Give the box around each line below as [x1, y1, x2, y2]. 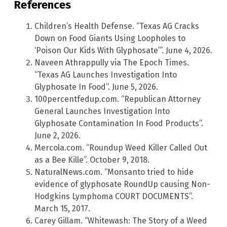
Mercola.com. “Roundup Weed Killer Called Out [34, 143, 207, 153]
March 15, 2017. [34, 204, 90, 214]
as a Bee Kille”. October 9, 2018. [34, 155, 149, 165]
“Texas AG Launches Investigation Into [34, 70, 177, 80]
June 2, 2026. [34, 131, 81, 141]
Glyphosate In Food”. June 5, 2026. [34, 82, 158, 92]
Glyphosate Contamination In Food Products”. [34, 119, 203, 129]
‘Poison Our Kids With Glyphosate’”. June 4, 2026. [34, 46, 212, 56]
